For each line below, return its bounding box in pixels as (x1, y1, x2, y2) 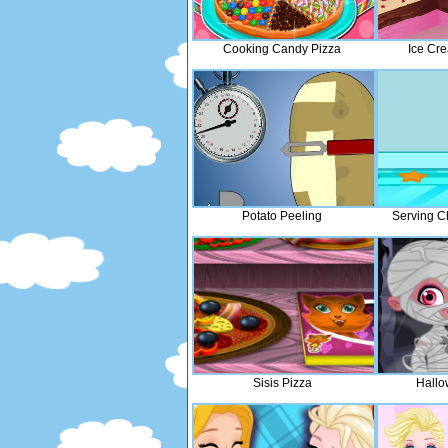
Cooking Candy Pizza (223, 42, 341, 56)
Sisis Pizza (252, 376, 312, 390)
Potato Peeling (242, 209, 322, 223)
